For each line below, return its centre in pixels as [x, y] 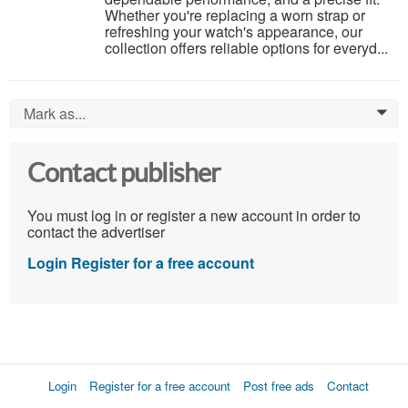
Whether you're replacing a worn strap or [235, 15]
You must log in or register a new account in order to [194, 215]
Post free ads [279, 385]
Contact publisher [124, 173]
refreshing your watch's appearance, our [234, 32]
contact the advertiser [96, 231]
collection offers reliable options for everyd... [246, 48]
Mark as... [55, 114]
